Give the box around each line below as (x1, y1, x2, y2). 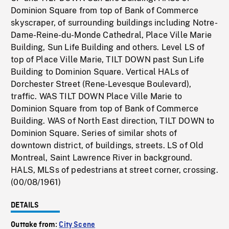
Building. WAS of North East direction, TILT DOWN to (11, 116, 215, 126)
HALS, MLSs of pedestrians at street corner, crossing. (11, 165, 218, 175)
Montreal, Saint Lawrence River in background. (11, 153, 193, 163)
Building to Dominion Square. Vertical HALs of (11, 67, 189, 77)
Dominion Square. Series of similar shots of (11, 128, 177, 139)
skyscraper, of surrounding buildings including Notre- (11, 18, 218, 28)
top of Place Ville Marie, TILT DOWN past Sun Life (11, 55, 204, 65)
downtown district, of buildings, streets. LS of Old (11, 141, 204, 151)
